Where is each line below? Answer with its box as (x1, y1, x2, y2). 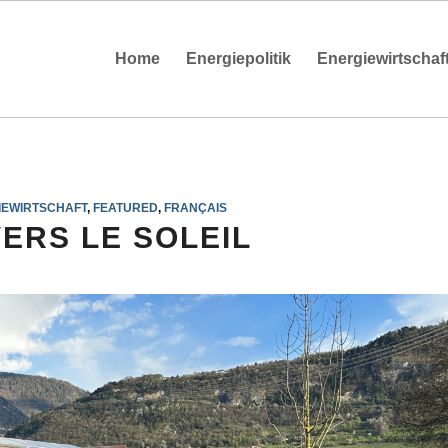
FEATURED (92, 201, 158, 214)
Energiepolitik (186, 50, 291, 67)
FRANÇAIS (163, 201, 227, 214)
